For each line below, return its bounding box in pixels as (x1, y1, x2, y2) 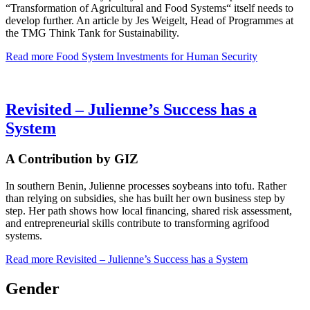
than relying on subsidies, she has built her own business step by (6, 192, 285, 204)
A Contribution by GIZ (6, 152, 138, 167)
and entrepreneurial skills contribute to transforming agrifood (6, 217, 269, 229)
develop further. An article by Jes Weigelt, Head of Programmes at (6, 15, 293, 27)
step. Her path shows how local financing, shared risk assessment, (6, 204, 292, 217)
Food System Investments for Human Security (53, 51, 257, 63)
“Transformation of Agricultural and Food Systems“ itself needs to (6, 2, 293, 15)
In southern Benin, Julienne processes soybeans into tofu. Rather (6, 179, 286, 192)
